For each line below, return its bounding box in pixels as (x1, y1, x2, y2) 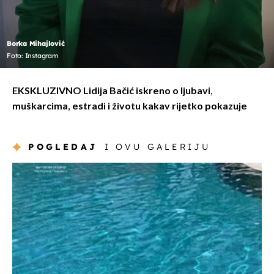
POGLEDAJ (28, 141, 98, 153)
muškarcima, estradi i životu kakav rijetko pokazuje (12, 101, 247, 113)
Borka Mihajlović (7, 39, 65, 48)
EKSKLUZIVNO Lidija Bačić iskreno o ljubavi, (12, 86, 213, 98)
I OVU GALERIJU (104, 141, 211, 153)
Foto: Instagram (7, 51, 58, 61)
